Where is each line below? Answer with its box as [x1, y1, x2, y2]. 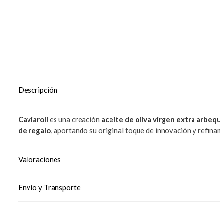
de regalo [18, 125, 51, 135]
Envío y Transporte [18, 182, 81, 192]
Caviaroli [18, 114, 48, 124]
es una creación [48, 114, 101, 124]
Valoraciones [18, 154, 61, 164]
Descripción [18, 85, 57, 94]
